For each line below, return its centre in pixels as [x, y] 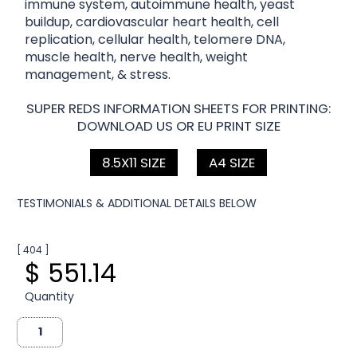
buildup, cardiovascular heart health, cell [152, 22]
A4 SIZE [232, 162]
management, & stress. [98, 74]
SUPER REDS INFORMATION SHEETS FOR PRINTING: [178, 108]
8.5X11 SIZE [134, 162]
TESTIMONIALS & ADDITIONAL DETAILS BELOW [137, 203]
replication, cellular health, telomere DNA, [155, 39]
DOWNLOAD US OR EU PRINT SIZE [178, 126]
